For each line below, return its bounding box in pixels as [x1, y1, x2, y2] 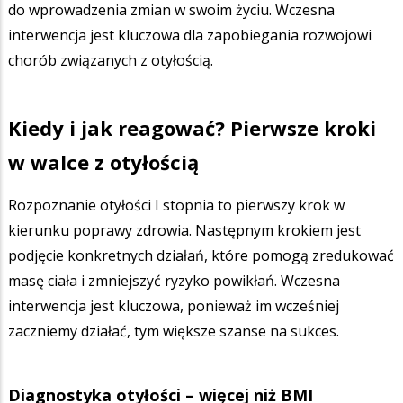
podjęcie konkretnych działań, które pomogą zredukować [8, 245, 394, 265]
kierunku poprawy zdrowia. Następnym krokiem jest [8, 219, 361, 240]
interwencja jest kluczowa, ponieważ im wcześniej [8, 295, 339, 316]
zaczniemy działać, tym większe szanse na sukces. [8, 320, 339, 341]
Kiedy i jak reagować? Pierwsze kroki [8, 114, 376, 142]
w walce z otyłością [8, 148, 199, 176]
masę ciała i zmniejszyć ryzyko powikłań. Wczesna [8, 270, 340, 291]
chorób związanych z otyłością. [8, 49, 213, 70]
